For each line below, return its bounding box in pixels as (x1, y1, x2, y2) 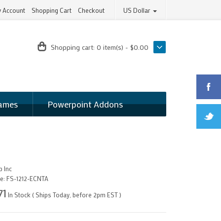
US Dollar (123, 6, 152, 14)
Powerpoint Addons (47, 98, 123, 110)
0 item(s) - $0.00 (97, 42, 149, 52)
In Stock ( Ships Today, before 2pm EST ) (6, 190, 121, 199)
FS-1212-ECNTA (6, 174, 48, 183)
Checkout (78, 6, 105, 14)
